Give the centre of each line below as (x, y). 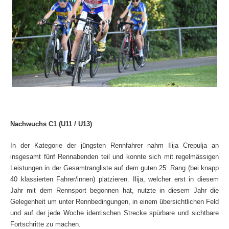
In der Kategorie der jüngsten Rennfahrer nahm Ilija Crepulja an (114, 145)
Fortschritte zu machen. (45, 224)
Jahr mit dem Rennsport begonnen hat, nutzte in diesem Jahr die (114, 190)
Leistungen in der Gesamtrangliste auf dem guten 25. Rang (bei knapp (114, 168)
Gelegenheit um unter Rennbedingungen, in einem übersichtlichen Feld (114, 202)
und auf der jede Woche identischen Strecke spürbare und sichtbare (114, 213)
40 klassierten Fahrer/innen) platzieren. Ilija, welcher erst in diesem (114, 179)
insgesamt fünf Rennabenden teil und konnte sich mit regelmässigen (114, 157)
